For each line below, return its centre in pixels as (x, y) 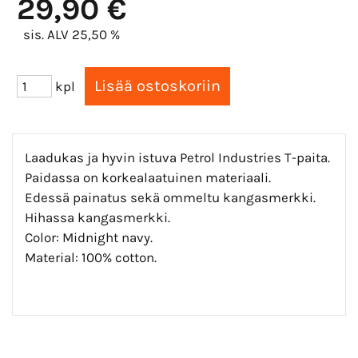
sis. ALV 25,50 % (72, 34)
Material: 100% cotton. (91, 257)
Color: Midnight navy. (89, 237)
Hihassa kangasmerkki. (97, 217)
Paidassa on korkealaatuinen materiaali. (148, 177)
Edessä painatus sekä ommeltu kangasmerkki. (170, 197)
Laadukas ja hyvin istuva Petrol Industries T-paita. (177, 157)
